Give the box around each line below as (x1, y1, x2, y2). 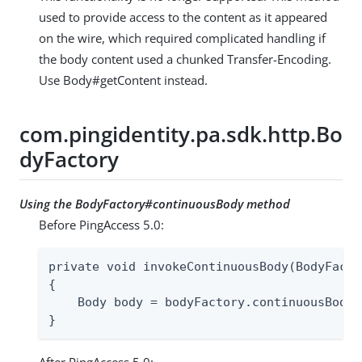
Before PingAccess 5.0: (39, 217, 164, 234)
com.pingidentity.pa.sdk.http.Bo (19, 119, 343, 149)
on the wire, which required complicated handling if (39, 30, 326, 47)
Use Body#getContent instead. (39, 72, 208, 89)
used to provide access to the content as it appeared (39, 9, 327, 26)
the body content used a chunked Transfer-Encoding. (39, 51, 331, 68)
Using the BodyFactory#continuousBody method (19, 196, 290, 213)
